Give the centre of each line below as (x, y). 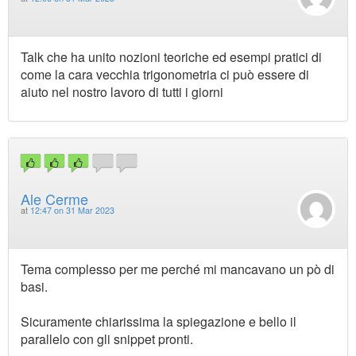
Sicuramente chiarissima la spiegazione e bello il (159, 321)
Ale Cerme (54, 198)
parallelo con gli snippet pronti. (107, 339)
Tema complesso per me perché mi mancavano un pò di (178, 269)
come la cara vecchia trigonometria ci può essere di (165, 75)
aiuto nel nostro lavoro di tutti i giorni (122, 92)
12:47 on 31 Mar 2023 (72, 210)
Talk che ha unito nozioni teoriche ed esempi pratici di (171, 57)
